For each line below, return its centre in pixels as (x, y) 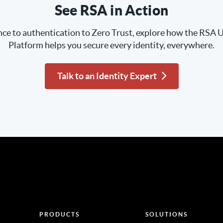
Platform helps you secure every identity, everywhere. (111, 45)
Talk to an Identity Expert (107, 76)
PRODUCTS (59, 215)
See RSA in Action (111, 10)
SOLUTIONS (167, 215)
